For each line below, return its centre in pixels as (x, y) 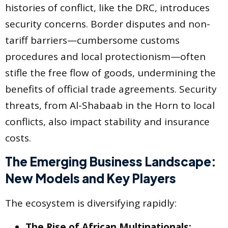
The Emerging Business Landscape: (111, 162)
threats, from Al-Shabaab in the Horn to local (110, 105)
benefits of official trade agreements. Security (111, 89)
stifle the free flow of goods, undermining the (110, 73)
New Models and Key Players (91, 178)
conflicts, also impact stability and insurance (107, 121)
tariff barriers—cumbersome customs (92, 40)
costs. (18, 138)
